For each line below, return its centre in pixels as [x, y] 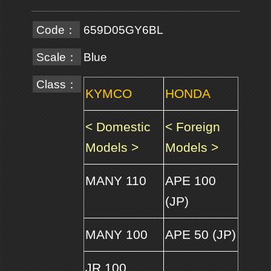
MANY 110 [116, 181]
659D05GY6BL [123, 30]
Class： [57, 84]
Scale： [57, 57]
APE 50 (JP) [200, 235]
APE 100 [190, 181]
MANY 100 [116, 235]
